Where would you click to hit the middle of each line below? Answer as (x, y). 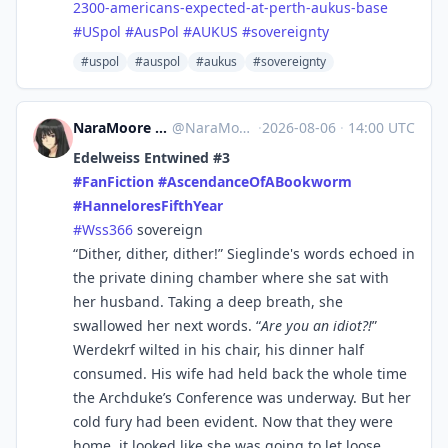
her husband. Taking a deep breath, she (208, 301)
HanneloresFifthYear (152, 205)
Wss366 (107, 229)
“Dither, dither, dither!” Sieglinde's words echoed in (244, 253)
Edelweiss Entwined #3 (151, 157)
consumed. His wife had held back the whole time (240, 373)
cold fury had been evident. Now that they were (233, 421)
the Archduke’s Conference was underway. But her (242, 397)
